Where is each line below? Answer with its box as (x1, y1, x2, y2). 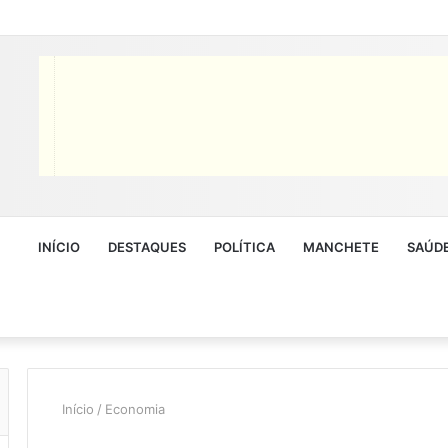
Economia (105, 400, 165, 417)
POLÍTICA (214, 238, 275, 255)
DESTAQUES (108, 238, 186, 255)
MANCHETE (303, 238, 379, 255)
